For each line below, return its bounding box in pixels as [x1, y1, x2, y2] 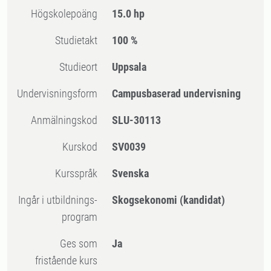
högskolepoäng [38, 7, 98, 20]
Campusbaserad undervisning [112, 87, 241, 100]
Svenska [112, 167, 149, 180]
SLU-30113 [112, 114, 162, 126]
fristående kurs [35, 254, 98, 267]
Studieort [65, 60, 98, 73]
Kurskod [68, 140, 98, 153]
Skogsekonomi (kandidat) [112, 194, 226, 206]
